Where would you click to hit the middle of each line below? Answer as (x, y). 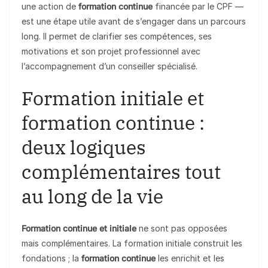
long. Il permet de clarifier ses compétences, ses (117, 36)
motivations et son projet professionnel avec (111, 51)
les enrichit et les (190, 258)
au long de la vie (92, 197)
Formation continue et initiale (79, 229)
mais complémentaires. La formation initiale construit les (132, 243)
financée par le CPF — (198, 7)
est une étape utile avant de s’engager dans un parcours (134, 22)
